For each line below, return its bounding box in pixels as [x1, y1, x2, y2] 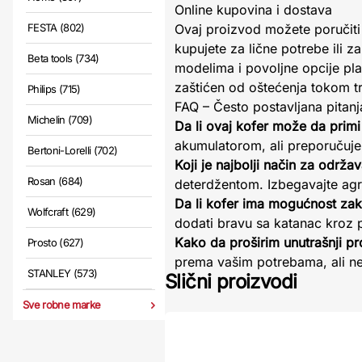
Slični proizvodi [165, 270, 297, 293]
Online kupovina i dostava [175, 2, 332, 18]
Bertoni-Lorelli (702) [27, 144, 118, 157]
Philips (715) [27, 82, 81, 95]
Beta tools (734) [27, 52, 99, 65]
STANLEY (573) [27, 267, 98, 280]
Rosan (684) [27, 175, 83, 187]
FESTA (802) [27, 21, 85, 34]
